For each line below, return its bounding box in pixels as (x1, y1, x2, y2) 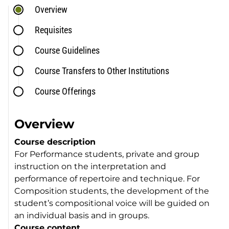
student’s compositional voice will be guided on (14, 198, 210, 208)
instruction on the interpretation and (14, 161, 167, 171)
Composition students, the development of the (14, 186, 210, 196)
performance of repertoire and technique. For (14, 173, 200, 184)
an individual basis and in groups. (14, 210, 150, 220)
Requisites (35, 24, 73, 35)
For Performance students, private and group (14, 149, 200, 159)
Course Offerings (35, 85, 96, 97)
